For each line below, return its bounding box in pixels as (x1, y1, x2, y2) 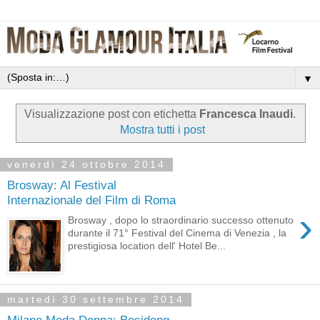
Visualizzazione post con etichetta (24, 108, 199, 121)
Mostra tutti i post (119, 124, 205, 136)
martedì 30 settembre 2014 (7, 294, 184, 306)
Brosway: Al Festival (7, 177, 116, 192)
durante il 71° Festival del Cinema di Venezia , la (68, 227, 287, 239)
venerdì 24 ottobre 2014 (7, 159, 166, 171)
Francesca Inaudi (199, 108, 293, 121)
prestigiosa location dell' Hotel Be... (68, 240, 226, 252)
